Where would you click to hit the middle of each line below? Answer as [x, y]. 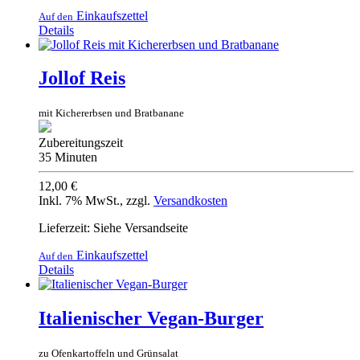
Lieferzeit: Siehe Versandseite [113, 228]
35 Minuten [68, 157]
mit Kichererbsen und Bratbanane [111, 113]
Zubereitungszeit [81, 143]
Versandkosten [190, 201]
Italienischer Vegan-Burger [151, 319]
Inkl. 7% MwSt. [79, 201]
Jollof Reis [82, 78]
